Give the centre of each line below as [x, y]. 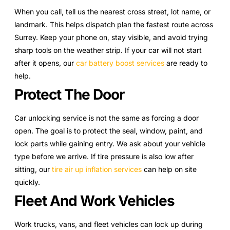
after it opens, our [45, 63]
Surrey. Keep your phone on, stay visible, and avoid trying [111, 37]
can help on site [169, 169]
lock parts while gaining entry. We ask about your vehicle [110, 144]
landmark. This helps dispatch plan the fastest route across [114, 25]
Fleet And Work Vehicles [94, 201]
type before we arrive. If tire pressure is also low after [104, 157]
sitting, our [33, 169]
